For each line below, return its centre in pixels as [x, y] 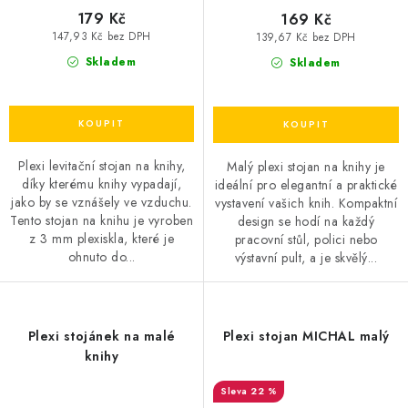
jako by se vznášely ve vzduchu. [102, 203]
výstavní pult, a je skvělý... [306, 257]
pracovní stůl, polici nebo [306, 239]
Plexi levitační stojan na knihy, [102, 166]
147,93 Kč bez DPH [102, 37]
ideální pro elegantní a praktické [306, 184]
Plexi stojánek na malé [102, 336]
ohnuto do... [102, 257]
